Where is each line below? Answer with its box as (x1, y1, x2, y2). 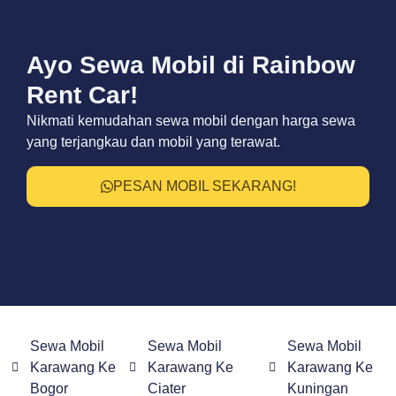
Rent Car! (27, 81, 138, 110)
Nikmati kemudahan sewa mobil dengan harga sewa (27, 113, 355, 129)
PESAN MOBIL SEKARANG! (112, 178, 296, 194)
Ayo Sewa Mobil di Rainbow (27, 51, 355, 80)
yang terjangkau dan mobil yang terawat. (27, 134, 280, 150)
